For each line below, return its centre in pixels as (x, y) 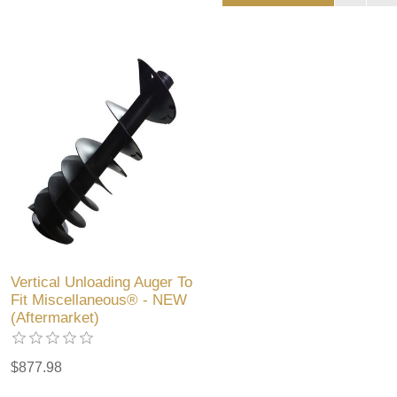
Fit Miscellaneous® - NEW (99, 300)
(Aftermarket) (55, 317)
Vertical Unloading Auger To (102, 282)
